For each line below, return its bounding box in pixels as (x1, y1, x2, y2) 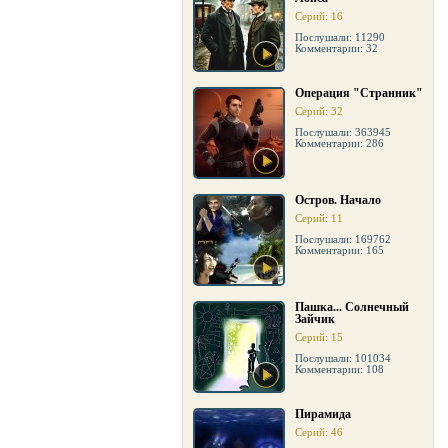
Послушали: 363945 (295, 126, 391, 138)
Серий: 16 (295, 10, 343, 22)
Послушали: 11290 (295, 31, 385, 43)
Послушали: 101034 (295, 352, 391, 364)
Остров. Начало (295, 193, 381, 207)
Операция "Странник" (295, 86, 423, 100)
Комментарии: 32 (295, 42, 378, 54)
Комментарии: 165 (295, 244, 384, 256)
